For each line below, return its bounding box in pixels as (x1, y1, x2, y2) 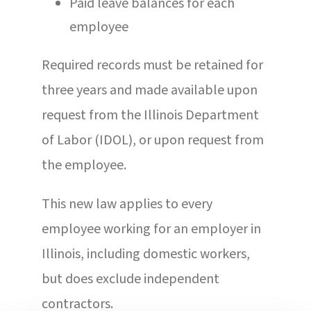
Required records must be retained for (41, 55, 263, 75)
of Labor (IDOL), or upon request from (41, 130, 264, 150)
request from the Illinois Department (41, 105, 259, 125)
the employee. (41, 155, 126, 175)
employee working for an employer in (41, 219, 261, 239)
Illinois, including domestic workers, (41, 244, 250, 264)
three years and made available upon (41, 80, 258, 100)
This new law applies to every (41, 194, 212, 214)
